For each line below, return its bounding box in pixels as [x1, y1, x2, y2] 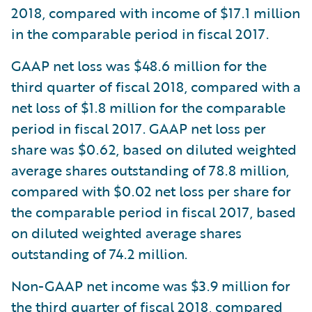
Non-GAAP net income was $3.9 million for [11, 274, 290, 296]
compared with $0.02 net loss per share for [11, 180, 291, 201]
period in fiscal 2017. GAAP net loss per [11, 117, 266, 139]
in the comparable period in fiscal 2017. [11, 22, 269, 44]
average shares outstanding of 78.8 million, [11, 159, 289, 180]
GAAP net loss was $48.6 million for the [11, 54, 267, 76]
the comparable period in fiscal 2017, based [11, 201, 296, 222]
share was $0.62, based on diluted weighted [11, 138, 297, 159]
